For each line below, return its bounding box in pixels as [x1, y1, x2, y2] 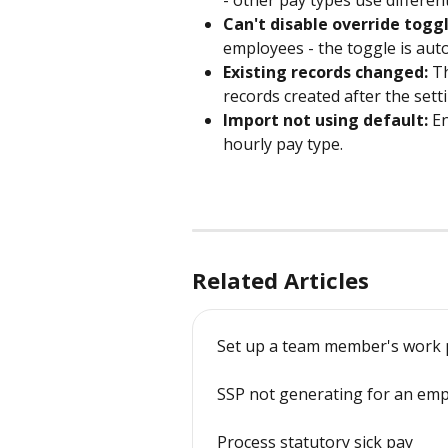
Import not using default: [223, 109, 428, 132]
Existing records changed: [223, 61, 428, 84]
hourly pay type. [223, 133, 343, 156]
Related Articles [192, 264, 369, 295]
